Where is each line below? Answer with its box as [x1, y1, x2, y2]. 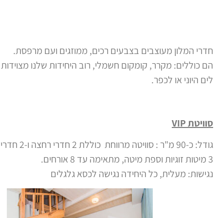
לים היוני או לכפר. [151, 73, 213, 87]
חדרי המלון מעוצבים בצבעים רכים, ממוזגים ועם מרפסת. [13, 44, 213, 57]
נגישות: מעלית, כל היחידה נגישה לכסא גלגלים [51, 167, 213, 181]
